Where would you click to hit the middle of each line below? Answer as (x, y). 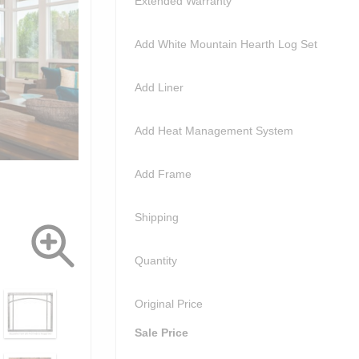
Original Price (169, 304)
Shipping (157, 218)
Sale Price (161, 333)
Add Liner (159, 88)
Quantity (156, 261)
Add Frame (163, 174)
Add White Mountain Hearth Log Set (226, 44)
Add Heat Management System (214, 131)
